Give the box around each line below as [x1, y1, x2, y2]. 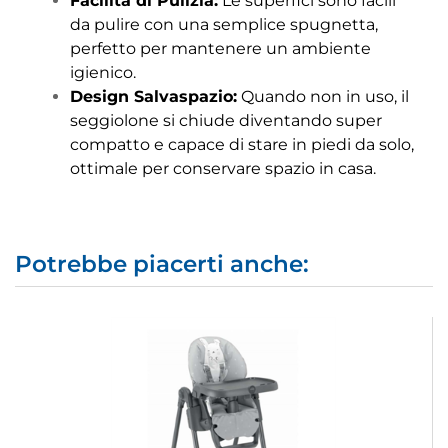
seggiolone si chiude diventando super [70, 111, 382, 131]
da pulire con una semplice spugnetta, [70, 15, 378, 35]
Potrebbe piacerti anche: [15, 250, 309, 279]
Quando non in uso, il [237, 87, 409, 107]
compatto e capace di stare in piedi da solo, [70, 135, 414, 155]
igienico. [70, 63, 136, 83]
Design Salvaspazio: [70, 87, 237, 107]
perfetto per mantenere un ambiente [70, 39, 371, 59]
